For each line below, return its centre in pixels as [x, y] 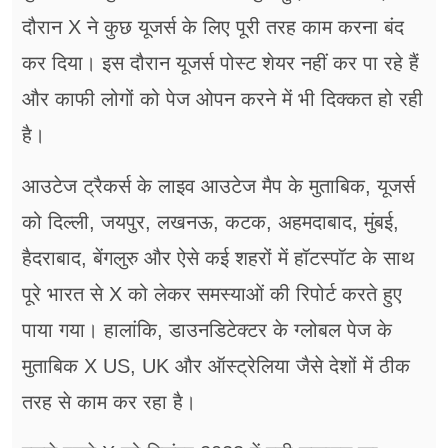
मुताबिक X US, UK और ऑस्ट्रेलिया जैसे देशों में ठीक [216, 366]
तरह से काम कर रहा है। [109, 402]
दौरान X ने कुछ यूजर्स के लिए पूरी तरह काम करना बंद [213, 27]
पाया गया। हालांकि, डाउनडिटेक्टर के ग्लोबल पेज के [207, 330]
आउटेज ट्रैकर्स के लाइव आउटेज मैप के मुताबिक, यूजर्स [218, 186]
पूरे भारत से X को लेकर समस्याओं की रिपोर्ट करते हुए [212, 294]
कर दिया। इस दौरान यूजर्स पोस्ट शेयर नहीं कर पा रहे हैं [220, 63]
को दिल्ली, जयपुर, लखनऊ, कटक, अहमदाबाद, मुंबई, [210, 222]
